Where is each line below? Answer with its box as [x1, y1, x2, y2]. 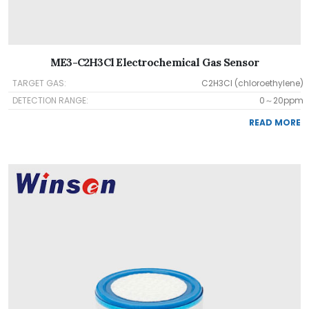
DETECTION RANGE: [12, 94, 88, 106]
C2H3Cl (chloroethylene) [201, 77, 303, 89]
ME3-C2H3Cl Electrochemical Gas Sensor [50, 55, 259, 69]
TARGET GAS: [12, 77, 66, 89]
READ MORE [249, 117, 301, 128]
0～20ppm [259, 94, 303, 106]
